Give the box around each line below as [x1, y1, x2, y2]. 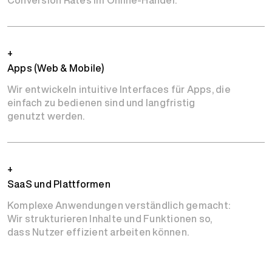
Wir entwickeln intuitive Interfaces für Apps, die [7, 82, 231, 97]
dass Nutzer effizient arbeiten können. [7, 225, 189, 240]
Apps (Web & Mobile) [7, 61, 104, 76]
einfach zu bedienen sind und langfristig [7, 95, 195, 110]
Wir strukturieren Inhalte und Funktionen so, [7, 211, 212, 226]
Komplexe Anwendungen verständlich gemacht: [7, 198, 231, 213]
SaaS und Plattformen [7, 177, 110, 192]
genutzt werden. [7, 109, 85, 124]
